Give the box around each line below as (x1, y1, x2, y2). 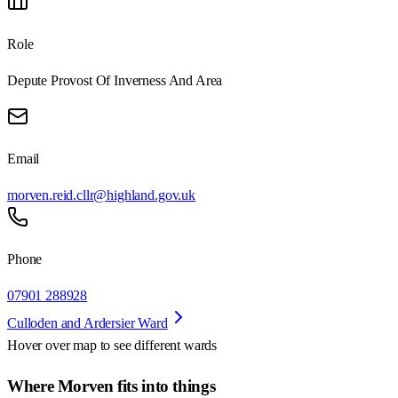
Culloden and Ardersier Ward (7, 315, 168, 331)
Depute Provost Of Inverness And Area (7, 73, 223, 89)
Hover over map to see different (7, 338, 184, 354)
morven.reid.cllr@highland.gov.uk (7, 187, 195, 203)
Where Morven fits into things (7, 377, 216, 396)
